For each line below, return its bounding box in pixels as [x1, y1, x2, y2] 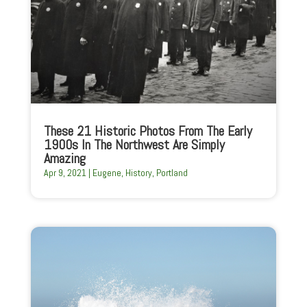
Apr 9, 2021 [43, 167, 86, 180]
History [125, 167, 152, 180]
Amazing [43, 149, 86, 168]
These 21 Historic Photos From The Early [43, 122, 252, 140]
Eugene [92, 167, 121, 180]
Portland [156, 167, 188, 180]
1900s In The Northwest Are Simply [43, 136, 225, 154]
